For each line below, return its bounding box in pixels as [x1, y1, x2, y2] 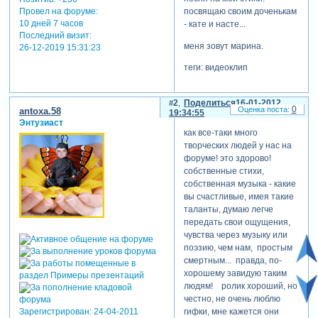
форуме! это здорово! [183, 153, 271, 164]
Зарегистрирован [18, 306, 89, 317]
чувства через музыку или [183, 230, 287, 241]
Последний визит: [18, 30, 92, 40]
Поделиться [183, 98, 236, 109]
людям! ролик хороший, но [183, 281, 297, 292]
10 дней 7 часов [18, 18, 83, 28]
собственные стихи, [183, 166, 264, 177]
